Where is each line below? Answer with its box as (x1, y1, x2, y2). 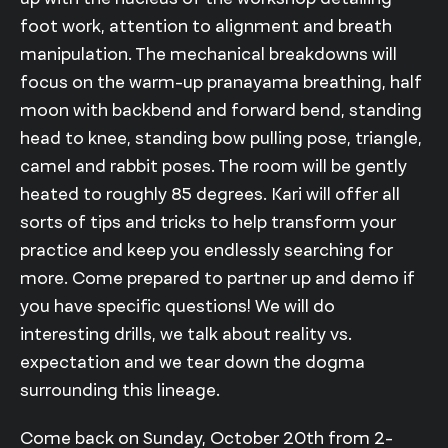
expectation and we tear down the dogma (20, 352, 365, 373)
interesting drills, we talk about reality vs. (20, 324, 352, 345)
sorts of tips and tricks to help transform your (20, 212, 396, 233)
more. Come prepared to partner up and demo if (20, 268, 415, 289)
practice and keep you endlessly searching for (20, 240, 393, 261)
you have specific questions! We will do (20, 296, 335, 317)
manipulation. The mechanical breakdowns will (20, 44, 397, 65)
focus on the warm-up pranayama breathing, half (20, 72, 422, 93)
